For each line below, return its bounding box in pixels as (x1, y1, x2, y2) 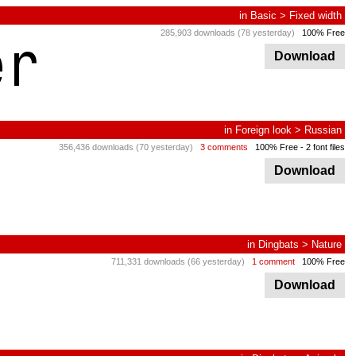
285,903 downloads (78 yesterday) (161, 28, 295, 37)
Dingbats (258, 238, 299, 250)
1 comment (252, 257, 295, 266)
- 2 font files (298, 142, 345, 152)
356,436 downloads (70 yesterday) (59, 142, 193, 152)
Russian (304, 124, 342, 136)
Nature (311, 238, 342, 250)
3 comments (200, 142, 248, 152)
